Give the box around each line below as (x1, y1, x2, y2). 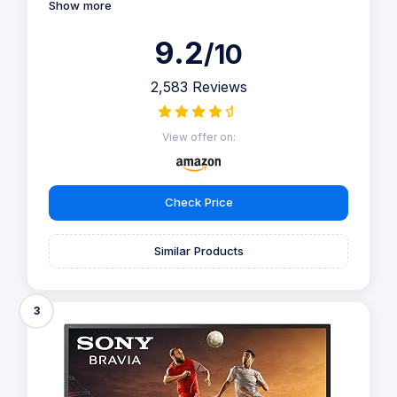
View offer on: (161, 130, 236, 144)
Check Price (164, 195, 233, 210)
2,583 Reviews (150, 78, 247, 96)
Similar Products (153, 243, 244, 258)
